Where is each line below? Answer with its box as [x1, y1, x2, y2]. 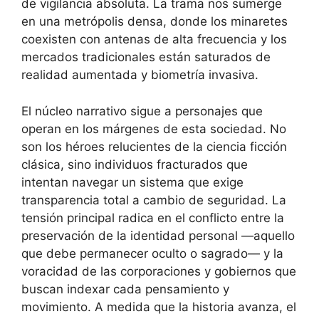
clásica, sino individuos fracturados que [21, 157, 248, 172]
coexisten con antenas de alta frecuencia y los [21, 32, 287, 46]
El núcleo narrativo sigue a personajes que [21, 103, 263, 118]
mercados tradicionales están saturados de [21, 50, 271, 64]
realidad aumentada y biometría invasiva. [21, 68, 258, 82]
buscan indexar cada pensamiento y [21, 281, 229, 296]
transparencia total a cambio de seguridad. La [21, 192, 286, 207]
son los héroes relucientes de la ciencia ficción [21, 139, 287, 154]
